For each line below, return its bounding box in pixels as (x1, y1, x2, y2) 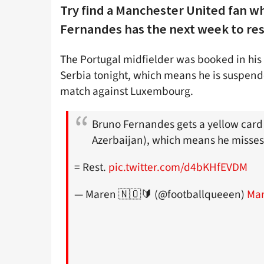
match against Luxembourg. (60, 82, 193, 100)
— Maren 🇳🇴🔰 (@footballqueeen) (74, 186, 247, 203)
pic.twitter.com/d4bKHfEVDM (108, 159, 247, 176)
